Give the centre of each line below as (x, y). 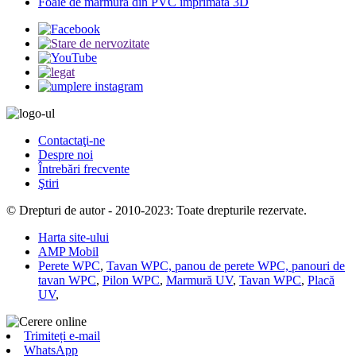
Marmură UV (199, 280)
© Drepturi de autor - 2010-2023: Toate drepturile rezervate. (157, 210)
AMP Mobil (68, 251)
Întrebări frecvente (84, 168)
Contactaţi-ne (72, 140)
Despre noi (66, 154)
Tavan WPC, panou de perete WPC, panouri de (226, 265)
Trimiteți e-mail (62, 335)
